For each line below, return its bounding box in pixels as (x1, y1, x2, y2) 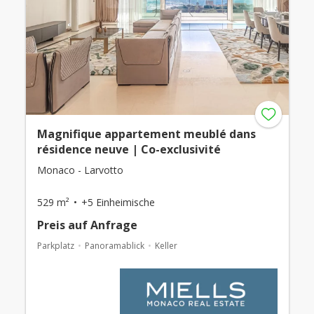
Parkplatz (36, 240, 74, 252)
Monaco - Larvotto (36, 163, 123, 177)
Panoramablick (84, 240, 144, 252)
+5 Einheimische (81, 196, 155, 209)
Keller (154, 240, 177, 252)
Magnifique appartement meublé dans (36, 126, 256, 142)
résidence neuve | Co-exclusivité (36, 142, 221, 157)
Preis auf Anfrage (36, 217, 137, 233)
